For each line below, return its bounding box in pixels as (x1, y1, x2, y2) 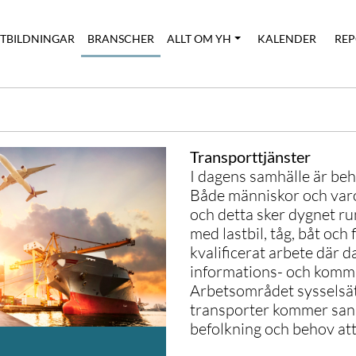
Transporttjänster (190, 147, 311, 166)
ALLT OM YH (167, 32, 232, 45)
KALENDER (257, 32, 316, 45)
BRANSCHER (87, 32, 155, 45)
